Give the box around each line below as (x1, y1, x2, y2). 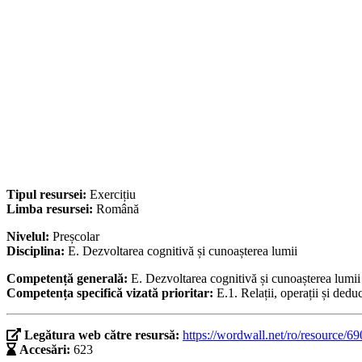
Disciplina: (6, 244, 68, 259)
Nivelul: (6, 229, 53, 244)
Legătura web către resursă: (24, 328, 183, 343)
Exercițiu (90, 187, 136, 202)
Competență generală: (6, 271, 131, 286)
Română (96, 202, 139, 217)
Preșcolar (53, 229, 99, 244)
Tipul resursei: (6, 187, 90, 202)
